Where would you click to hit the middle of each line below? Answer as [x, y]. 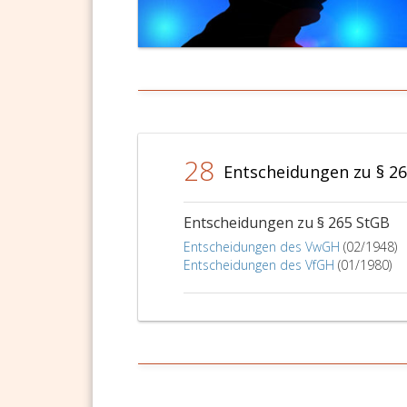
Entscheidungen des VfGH [259, 265]
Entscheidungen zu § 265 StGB [287, 223]
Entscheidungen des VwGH [262, 247]
